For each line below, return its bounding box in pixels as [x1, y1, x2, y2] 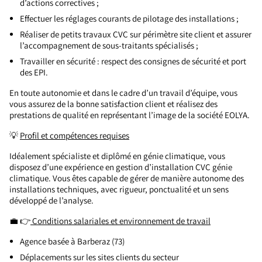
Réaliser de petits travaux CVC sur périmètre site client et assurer [20, 29, 251, 40]
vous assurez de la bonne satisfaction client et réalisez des [9, 98, 218, 109]
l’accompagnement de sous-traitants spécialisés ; [20, 40, 198, 51]
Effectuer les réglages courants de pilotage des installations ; [20, 13, 239, 24]
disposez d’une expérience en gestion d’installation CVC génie [9, 161, 232, 173]
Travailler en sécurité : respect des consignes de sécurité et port [20, 56, 246, 67]
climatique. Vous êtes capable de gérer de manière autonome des [9, 173, 244, 184]
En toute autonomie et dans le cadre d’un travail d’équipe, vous [9, 87, 237, 98]
